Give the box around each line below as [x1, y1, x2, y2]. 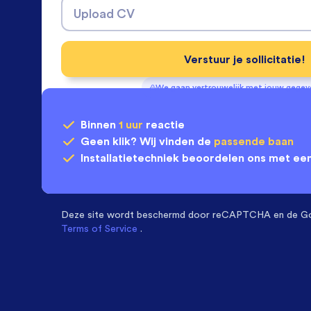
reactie [143, 117, 185, 131]
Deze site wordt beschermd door [61, 209, 210, 220]
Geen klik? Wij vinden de [81, 134, 214, 148]
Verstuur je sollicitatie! [183, 52, 305, 66]
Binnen [81, 117, 119, 131]
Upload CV [74, 6, 135, 21]
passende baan [214, 134, 294, 148]
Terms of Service [61, 223, 137, 234]
